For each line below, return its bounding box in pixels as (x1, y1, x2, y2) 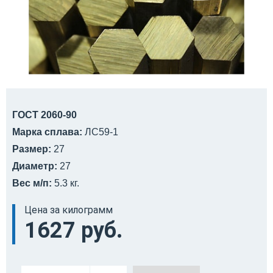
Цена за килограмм (24, 204, 113, 216)
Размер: (12, 143, 51, 154)
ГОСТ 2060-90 (12, 109, 77, 120)
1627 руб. (24, 217, 123, 243)
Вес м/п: (12, 177, 52, 188)
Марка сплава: (12, 126, 82, 137)
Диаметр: (12, 160, 57, 171)
